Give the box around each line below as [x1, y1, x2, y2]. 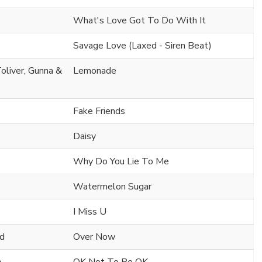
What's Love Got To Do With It [73, 14, 206, 27]
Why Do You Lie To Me [73, 155, 169, 168]
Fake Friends [73, 105, 125, 118]
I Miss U [73, 205, 106, 219]
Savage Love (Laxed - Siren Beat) [73, 39, 212, 53]
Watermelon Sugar [73, 180, 151, 194]
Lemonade [73, 64, 116, 78]
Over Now [73, 230, 115, 244]
